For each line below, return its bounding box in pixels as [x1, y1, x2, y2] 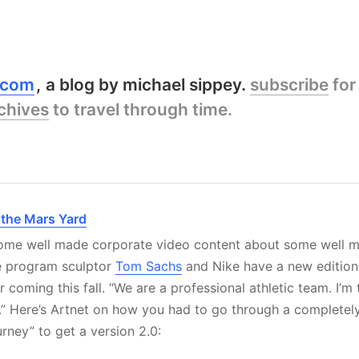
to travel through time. [49, 99, 232, 119]
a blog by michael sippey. [46, 75, 247, 95]
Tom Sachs [115, 257, 182, 274]
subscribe [250, 75, 329, 95]
